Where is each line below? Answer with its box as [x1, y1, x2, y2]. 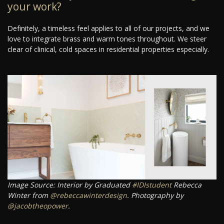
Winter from [7, 190, 50, 200]
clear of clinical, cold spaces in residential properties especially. [7, 44, 209, 54]
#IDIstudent [132, 180, 171, 190]
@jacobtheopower [7, 201, 68, 211]
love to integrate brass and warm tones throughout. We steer [7, 34, 206, 44]
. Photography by [127, 190, 183, 200]
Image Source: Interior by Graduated [7, 180, 132, 190]
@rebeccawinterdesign [50, 190, 127, 200]
